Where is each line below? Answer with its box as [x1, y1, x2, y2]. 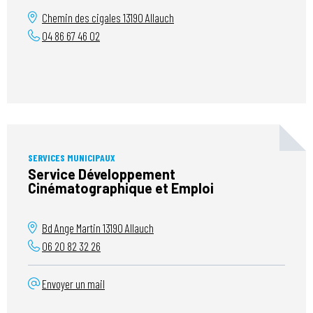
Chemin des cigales [42, 10, 123, 24]
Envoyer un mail [42, 277, 105, 291]
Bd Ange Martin [42, 221, 103, 235]
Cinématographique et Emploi [28, 180, 214, 196]
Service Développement [28, 166, 175, 182]
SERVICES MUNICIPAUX [28, 152, 115, 163]
